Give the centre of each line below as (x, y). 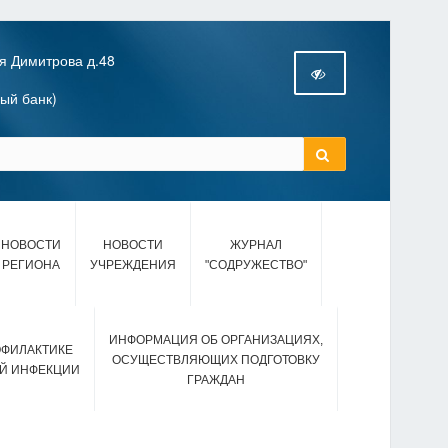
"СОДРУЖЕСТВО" (256, 265)
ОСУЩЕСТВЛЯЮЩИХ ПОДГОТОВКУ (216, 360)
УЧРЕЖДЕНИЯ (133, 265)
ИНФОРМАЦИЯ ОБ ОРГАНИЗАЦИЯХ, (216, 340)
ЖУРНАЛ (256, 245)
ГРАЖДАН (216, 380)
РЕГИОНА (31, 265)
